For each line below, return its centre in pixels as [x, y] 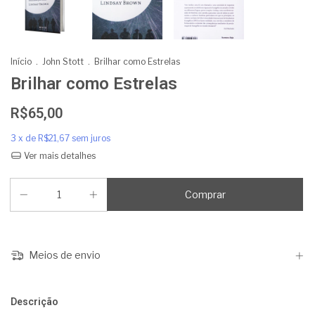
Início [21, 61]
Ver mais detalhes [58, 155]
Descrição [34, 302]
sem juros [91, 138]
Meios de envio [63, 255]
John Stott [63, 61]
